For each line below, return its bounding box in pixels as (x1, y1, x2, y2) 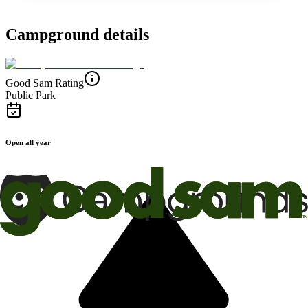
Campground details (5, 25, 149, 43)
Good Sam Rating (5, 76, 84, 89)
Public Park (5, 89, 56, 101)
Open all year (5, 137, 51, 146)
